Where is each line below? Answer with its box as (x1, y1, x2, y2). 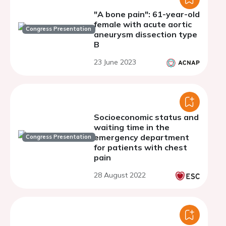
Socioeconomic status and (94, 112, 199, 122)
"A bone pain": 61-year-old (94, 9, 200, 19)
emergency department (94, 132, 189, 142)
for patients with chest (94, 142, 187, 152)
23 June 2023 (94, 58, 136, 67)
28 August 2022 (94, 171, 146, 180)
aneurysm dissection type (94, 29, 197, 39)
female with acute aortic (94, 19, 192, 29)
